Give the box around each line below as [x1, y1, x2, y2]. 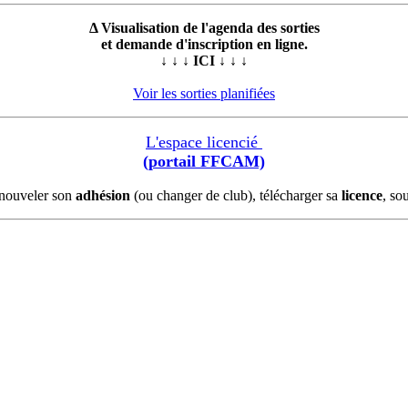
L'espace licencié [146, 133, 262, 152]
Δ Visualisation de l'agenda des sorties [88, 20, 320, 36]
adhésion [76, 188, 130, 204]
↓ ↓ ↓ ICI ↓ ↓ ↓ [160, 53, 248, 69]
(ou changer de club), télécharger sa [130, 188, 342, 204]
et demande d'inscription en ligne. [100, 36, 308, 53]
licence [342, 188, 382, 204]
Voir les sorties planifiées [133, 86, 275, 102]
